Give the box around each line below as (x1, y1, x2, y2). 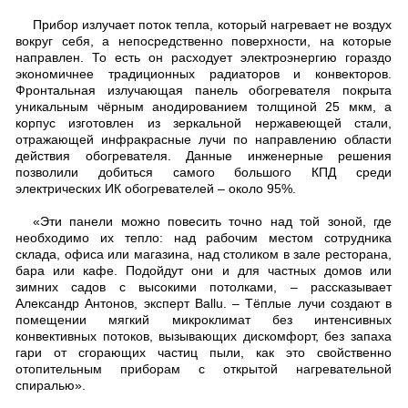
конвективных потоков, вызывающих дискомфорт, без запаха (15, 329, 392, 343)
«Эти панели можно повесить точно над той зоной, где (32, 214, 392, 229)
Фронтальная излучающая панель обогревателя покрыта (15, 83, 392, 97)
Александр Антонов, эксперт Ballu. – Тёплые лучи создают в (15, 296, 392, 311)
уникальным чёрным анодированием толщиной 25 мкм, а (15, 99, 392, 114)
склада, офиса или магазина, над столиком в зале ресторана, (15, 247, 392, 261)
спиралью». (15, 378, 86, 393)
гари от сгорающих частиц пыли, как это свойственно (15, 345, 392, 360)
